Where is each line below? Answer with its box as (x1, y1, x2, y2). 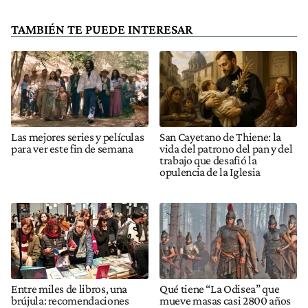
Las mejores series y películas (11, 129, 144, 144)
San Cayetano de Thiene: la (159, 129, 281, 144)
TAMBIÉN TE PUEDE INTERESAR (11, 21, 192, 36)
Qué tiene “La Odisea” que (159, 282, 280, 296)
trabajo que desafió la (159, 153, 257, 167)
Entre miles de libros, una (11, 282, 127, 296)
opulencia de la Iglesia (159, 164, 261, 179)
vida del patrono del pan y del (159, 141, 293, 155)
